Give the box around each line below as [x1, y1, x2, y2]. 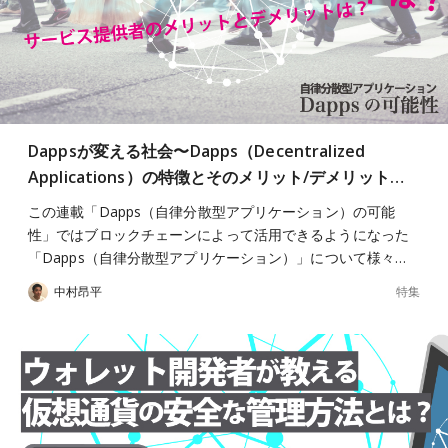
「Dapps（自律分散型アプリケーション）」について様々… [28, 248, 407, 267]
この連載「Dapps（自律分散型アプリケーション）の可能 [28, 202, 396, 221]
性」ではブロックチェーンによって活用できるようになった [28, 225, 409, 244]
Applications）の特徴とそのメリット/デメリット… [28, 166, 404, 188]
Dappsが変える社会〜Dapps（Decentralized [28, 140, 366, 162]
